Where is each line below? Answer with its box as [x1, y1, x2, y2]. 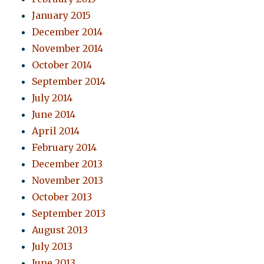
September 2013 [32, 207, 106, 220]
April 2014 [32, 125, 80, 137]
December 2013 [32, 158, 103, 170]
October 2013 [32, 191, 93, 203]
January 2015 [32, 9, 91, 22]
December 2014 [32, 26, 103, 38]
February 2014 [32, 141, 97, 154]
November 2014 [32, 42, 104, 55]
